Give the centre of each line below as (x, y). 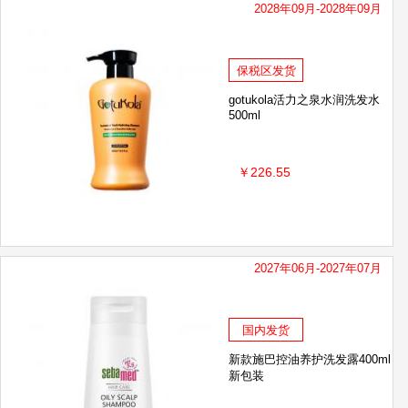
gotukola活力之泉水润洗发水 (304, 100)
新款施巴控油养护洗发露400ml (310, 360)
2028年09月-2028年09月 (318, 9)
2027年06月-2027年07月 (318, 269)
